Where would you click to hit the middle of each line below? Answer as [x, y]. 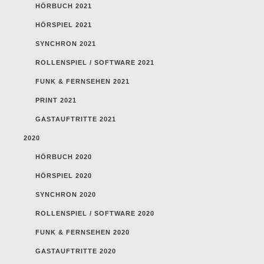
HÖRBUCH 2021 [64, 6]
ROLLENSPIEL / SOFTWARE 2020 [95, 213]
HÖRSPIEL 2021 [64, 24]
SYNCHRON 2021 [66, 43]
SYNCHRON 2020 [66, 194]
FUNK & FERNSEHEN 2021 [82, 81]
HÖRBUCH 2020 [64, 156]
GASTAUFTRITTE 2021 [76, 119]
